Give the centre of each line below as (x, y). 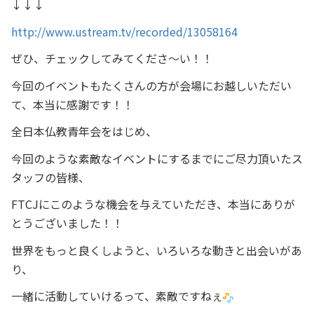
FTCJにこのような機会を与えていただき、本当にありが (153, 204)
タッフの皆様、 (50, 177)
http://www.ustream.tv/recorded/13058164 (124, 31)
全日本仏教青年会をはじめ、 (84, 131)
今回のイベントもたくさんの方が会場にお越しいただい (151, 85)
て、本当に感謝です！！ (73, 104)
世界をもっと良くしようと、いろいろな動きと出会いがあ (157, 250)
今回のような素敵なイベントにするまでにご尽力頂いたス (157, 158)
